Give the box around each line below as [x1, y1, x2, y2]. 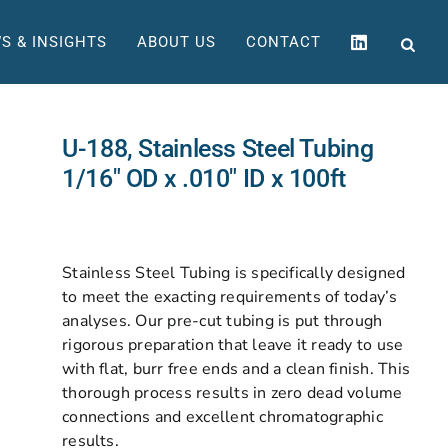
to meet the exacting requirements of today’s [62, 286, 398, 308]
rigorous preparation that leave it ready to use [62, 334, 404, 356]
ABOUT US [137, 32, 216, 51]
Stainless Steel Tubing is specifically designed [62, 262, 406, 284]
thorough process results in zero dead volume [62, 382, 403, 404]
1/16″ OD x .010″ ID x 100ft [62, 164, 346, 193]
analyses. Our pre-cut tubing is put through [62, 310, 383, 332]
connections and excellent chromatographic [62, 406, 383, 428]
